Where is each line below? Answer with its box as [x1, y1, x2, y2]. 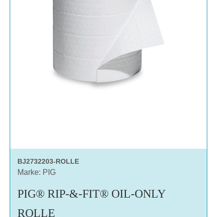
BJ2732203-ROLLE [17, 157, 79, 165]
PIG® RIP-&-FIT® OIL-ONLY [17, 187, 165, 200]
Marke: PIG [17, 168, 56, 176]
